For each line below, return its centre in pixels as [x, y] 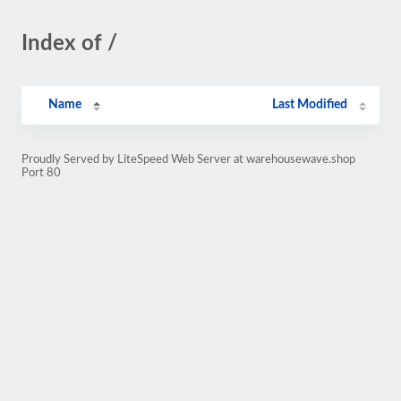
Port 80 [41, 173]
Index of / [69, 44]
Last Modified [310, 105]
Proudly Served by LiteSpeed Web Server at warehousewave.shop [188, 159]
